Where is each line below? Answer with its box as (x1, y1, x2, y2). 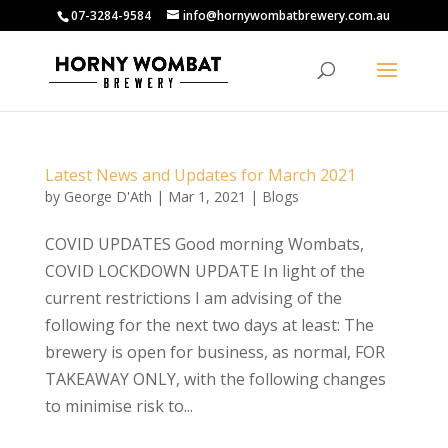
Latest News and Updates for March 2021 (44, 164, 356, 186)
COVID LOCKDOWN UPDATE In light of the (44, 260, 365, 282)
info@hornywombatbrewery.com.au (183, 7, 391, 24)
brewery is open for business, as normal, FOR (44, 341, 385, 363)
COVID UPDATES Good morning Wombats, (44, 233, 364, 255)
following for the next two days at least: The (44, 314, 374, 336)
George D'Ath (63, 187, 152, 206)
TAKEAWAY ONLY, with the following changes (44, 368, 386, 390)
